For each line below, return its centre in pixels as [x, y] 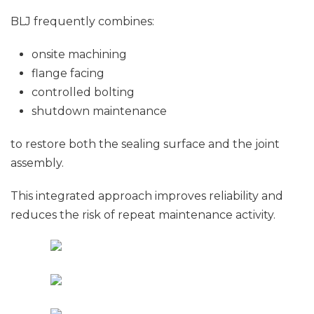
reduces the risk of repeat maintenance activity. [143, 215]
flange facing [68, 73]
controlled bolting [83, 92]
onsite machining [79, 54]
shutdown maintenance [99, 111]
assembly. [37, 163]
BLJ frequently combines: [82, 21]
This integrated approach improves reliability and [147, 196]
